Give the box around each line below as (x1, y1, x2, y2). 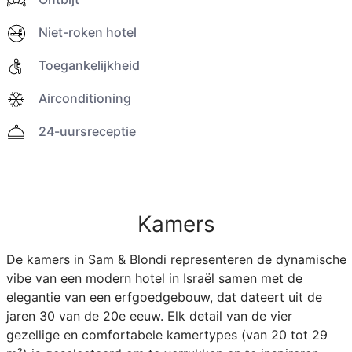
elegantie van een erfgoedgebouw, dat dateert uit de (5, 289, 322, 306)
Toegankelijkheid (38, 57, 140, 73)
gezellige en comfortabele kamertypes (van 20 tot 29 (5, 327, 328, 343)
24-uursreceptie (38, 123, 136, 140)
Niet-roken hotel (38, 24, 137, 40)
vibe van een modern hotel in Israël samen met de (5, 270, 302, 287)
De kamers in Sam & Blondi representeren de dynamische (5, 251, 346, 268)
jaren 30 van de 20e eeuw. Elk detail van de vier (5, 308, 292, 324)
